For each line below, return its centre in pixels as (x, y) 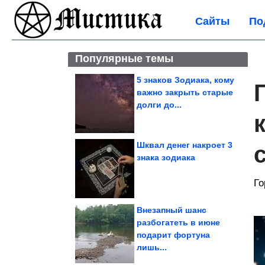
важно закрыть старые (185, 92)
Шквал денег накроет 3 (185, 145)
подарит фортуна (173, 235)
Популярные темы (124, 59)
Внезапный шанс (172, 210)
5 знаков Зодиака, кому (185, 80)
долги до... (159, 105)
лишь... (152, 247)
